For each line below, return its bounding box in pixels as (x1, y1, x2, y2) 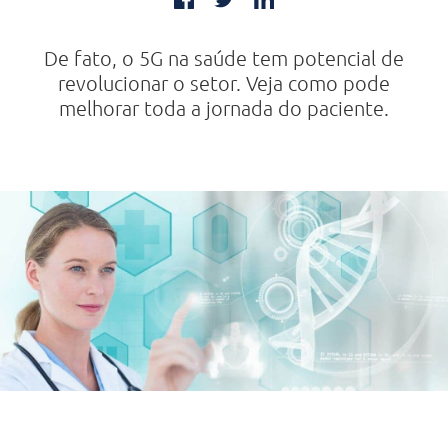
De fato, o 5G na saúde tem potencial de (44, 46, 404, 70)
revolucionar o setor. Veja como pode (58, 71, 390, 95)
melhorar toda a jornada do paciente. (59, 96, 389, 120)
